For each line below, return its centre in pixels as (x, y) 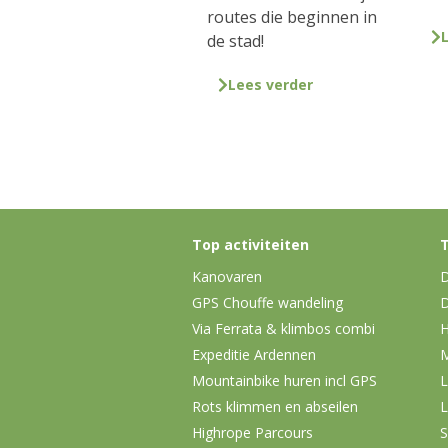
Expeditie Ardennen (254, 354)
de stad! (235, 41)
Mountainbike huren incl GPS (284, 380)
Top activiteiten (250, 245)
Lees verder (270, 85)
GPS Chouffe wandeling (267, 302)
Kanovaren (227, 276)
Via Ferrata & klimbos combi (283, 328)
